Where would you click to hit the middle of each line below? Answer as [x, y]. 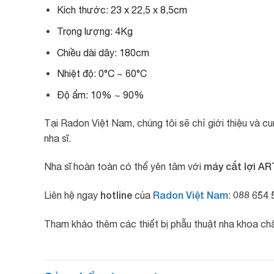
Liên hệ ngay [72, 195]
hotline [116, 195]
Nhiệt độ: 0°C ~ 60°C [102, 74]
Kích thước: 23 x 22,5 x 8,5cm [122, 10]
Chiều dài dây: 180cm [103, 52]
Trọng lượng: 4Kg [94, 31]
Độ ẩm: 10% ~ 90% [100, 94]
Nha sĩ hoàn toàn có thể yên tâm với [124, 167]
